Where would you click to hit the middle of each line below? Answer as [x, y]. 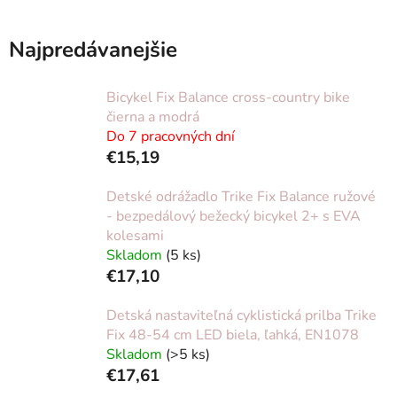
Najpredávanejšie [93, 49]
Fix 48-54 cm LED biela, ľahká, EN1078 [233, 335]
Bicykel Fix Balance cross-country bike [228, 97]
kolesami [135, 235]
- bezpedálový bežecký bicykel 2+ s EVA [234, 216]
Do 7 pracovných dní [171, 136]
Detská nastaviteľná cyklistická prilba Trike [241, 315]
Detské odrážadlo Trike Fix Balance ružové [241, 196]
